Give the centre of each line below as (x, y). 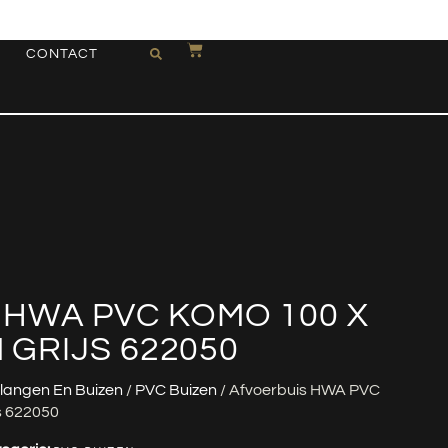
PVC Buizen (176, 390)
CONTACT (61, 54)
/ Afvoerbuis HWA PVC (298, 390)
